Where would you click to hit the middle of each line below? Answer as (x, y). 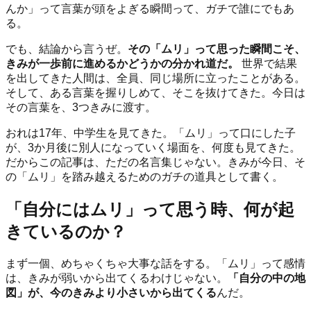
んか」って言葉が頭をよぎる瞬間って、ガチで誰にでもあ (150, 8)
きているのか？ (66, 231)
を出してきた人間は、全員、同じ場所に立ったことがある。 (155, 78)
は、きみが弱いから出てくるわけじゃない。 (117, 278)
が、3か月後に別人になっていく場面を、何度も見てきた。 (153, 147)
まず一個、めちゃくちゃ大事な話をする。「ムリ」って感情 (155, 263)
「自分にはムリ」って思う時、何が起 (150, 209)
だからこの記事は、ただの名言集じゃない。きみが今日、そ (155, 162)
